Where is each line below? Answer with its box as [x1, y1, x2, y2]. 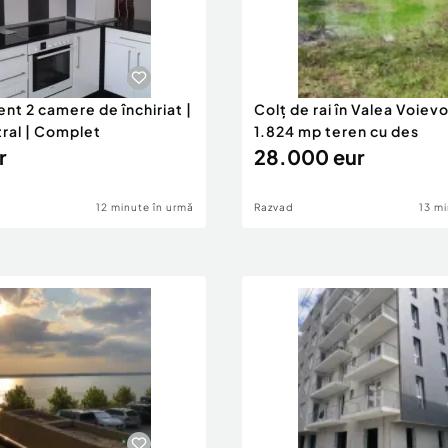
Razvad [254, 201, 294, 213]
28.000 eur [254, 144, 364, 169]
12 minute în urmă [96, 201, 194, 213]
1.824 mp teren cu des [254, 122, 419, 140]
